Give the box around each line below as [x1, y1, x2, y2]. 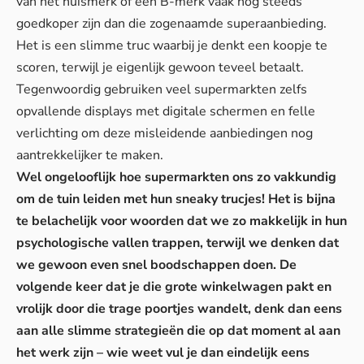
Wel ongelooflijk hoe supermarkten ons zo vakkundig [16, 167, 336, 186]
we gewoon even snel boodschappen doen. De [16, 255, 297, 274]
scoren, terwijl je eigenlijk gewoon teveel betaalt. [16, 58, 304, 76]
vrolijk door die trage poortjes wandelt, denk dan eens [16, 299, 342, 318]
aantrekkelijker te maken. [16, 145, 163, 164]
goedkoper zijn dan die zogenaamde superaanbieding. [16, 14, 327, 32]
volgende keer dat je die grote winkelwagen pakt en [16, 277, 331, 296]
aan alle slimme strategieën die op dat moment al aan [16, 321, 340, 340]
